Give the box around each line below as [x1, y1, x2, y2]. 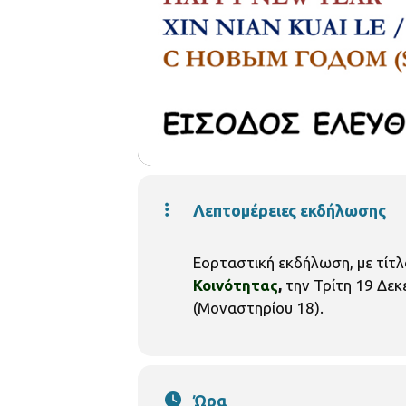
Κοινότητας [193, 275, 278, 294]
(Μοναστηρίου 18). [193, 298, 324, 316]
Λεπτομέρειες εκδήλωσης [193, 200, 386, 219]
